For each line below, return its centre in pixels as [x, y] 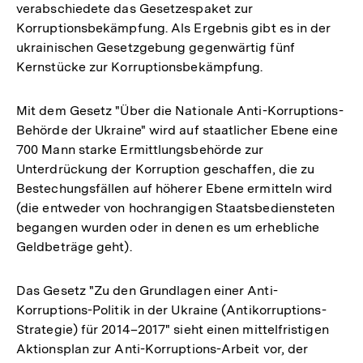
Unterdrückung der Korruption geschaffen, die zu [166, 169]
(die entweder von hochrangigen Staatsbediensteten [176, 207]
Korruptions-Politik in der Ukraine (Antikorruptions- [171, 310]
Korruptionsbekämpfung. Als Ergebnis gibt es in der [174, 28]
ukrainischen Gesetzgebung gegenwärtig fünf [156, 47]
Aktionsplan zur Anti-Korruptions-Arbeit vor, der [162, 348]
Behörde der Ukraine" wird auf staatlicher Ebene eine [177, 130]
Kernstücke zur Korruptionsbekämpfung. [140, 66]
